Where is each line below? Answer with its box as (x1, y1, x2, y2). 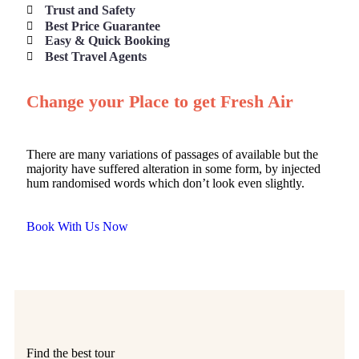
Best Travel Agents (44, 50, 147, 64)
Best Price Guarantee (44, 19, 160, 34)
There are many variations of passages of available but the (26, 147, 318, 162)
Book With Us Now (26, 220, 128, 234)
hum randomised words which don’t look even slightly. (26, 176, 305, 191)
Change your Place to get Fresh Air (26, 91, 293, 112)
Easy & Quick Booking (44, 34, 170, 48)
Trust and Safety (44, 3, 135, 18)
